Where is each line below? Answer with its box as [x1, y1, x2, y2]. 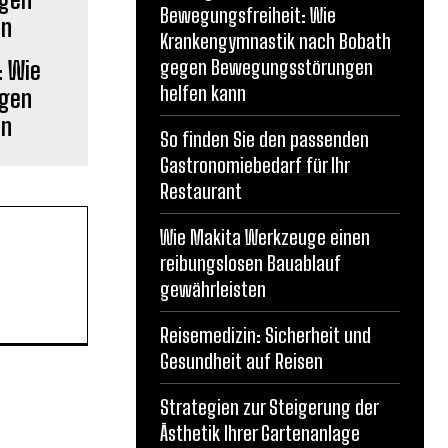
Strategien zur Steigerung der [160, 395, 379, 419]
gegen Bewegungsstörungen [160, 55, 373, 79]
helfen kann [160, 81, 246, 105]
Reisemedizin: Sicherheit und [160, 323, 371, 347]
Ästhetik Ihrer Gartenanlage [160, 421, 360, 445]
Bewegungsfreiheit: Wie [160, 3, 336, 27]
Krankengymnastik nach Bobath [160, 29, 391, 53]
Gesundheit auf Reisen [160, 349, 323, 373]
